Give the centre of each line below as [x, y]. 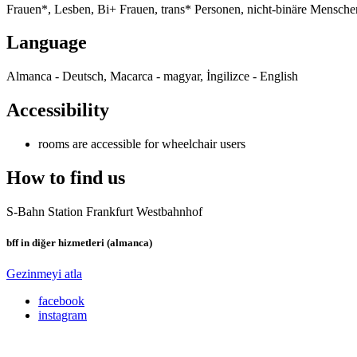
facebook [61, 301]
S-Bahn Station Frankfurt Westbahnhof [104, 212]
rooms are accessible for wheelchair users [142, 144]
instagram [63, 316]
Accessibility [58, 110]
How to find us [66, 178]
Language [47, 43]
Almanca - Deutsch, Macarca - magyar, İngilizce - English [152, 76]
